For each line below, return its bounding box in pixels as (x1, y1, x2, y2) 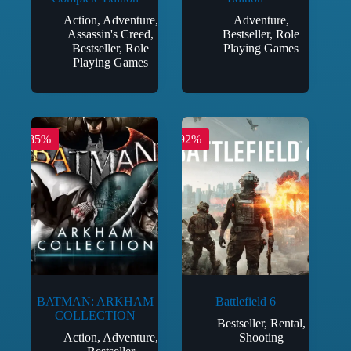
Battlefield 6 (215, 295, 276, 309)
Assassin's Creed (67, 27, 151, 42)
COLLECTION (54, 309, 136, 323)
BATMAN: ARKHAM (36, 295, 154, 309)
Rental (270, 317, 302, 331)
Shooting (238, 331, 284, 345)
